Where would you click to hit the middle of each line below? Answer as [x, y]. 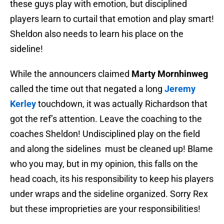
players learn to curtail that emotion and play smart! [112, 19]
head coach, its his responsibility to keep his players [112, 179]
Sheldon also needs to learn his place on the [97, 34]
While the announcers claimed [71, 74]
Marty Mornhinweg [170, 74]
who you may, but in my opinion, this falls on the [104, 164]
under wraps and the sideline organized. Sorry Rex [109, 194]
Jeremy [180, 89]
